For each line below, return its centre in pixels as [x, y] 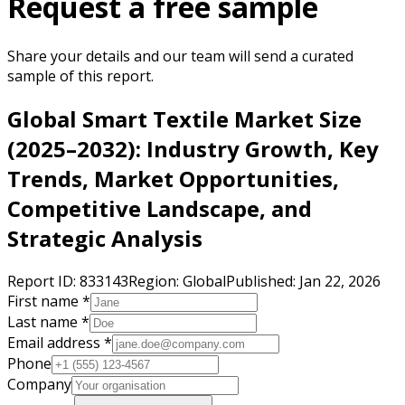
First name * [49, 301]
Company [39, 384]
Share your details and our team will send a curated [180, 56]
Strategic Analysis [105, 238]
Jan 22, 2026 [340, 281]
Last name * [48, 321]
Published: [263, 281]
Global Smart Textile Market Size [184, 118]
